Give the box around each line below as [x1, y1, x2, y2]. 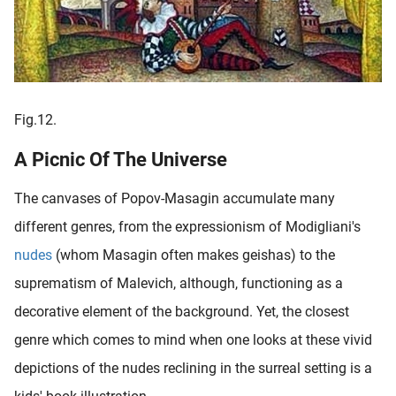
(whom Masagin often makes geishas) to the [52, 247, 335, 264]
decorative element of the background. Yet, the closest [14, 303, 349, 321]
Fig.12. [14, 111, 57, 129]
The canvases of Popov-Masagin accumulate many [14, 190, 335, 208]
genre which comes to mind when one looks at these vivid [14, 331, 372, 349]
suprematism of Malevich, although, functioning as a [14, 275, 343, 293]
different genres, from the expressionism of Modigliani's [14, 218, 361, 236]
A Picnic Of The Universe [14, 148, 227, 171]
